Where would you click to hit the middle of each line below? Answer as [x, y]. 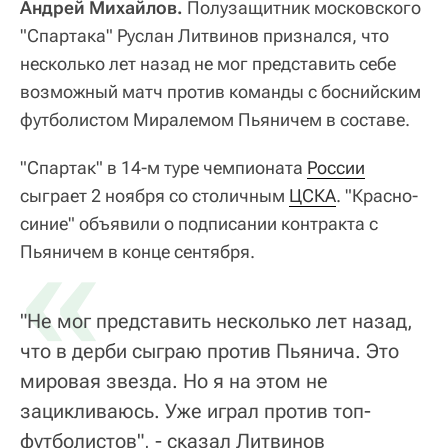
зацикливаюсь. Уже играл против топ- [195, 410]
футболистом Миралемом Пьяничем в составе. [215, 119]
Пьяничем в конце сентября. [137, 251]
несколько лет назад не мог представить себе [208, 63]
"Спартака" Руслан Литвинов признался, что [204, 35]
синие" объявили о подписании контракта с [199, 223]
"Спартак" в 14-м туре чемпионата [163, 167]
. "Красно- [377, 195]
